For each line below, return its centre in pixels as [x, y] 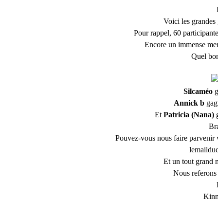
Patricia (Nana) [189, 115]
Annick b [189, 103]
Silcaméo [198, 91]
